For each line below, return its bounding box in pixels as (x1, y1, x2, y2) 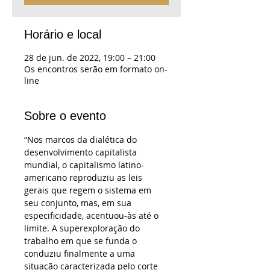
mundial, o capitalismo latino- (24, 159, 144, 171)
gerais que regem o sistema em (24, 184, 154, 196)
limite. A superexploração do (24, 222, 142, 234)
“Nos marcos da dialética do (24, 134, 139, 145)
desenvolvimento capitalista (24, 146, 139, 158)
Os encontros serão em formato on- (24, 63, 168, 75)
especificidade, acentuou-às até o (24, 210, 161, 221)
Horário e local (24, 28, 101, 41)
